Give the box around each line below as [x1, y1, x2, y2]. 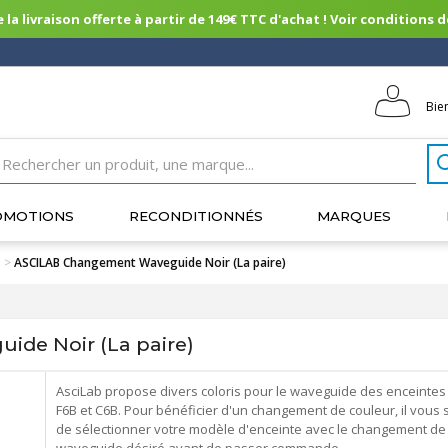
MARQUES [317, 208, 392, 224]
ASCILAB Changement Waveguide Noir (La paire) [14, 254, 286, 271]
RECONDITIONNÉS [128, 208, 263, 224]
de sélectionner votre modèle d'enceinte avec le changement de [55, 420, 446, 438]
